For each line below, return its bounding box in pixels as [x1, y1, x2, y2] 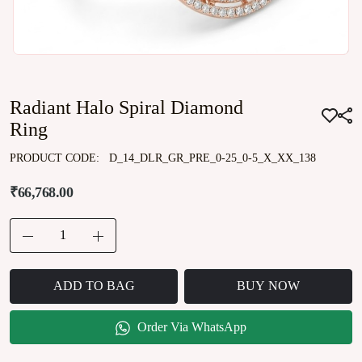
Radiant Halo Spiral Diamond [10, 96, 243, 118]
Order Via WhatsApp [134, 319, 246, 334]
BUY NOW [237, 279, 300, 293]
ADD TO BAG [53, 279, 135, 293]
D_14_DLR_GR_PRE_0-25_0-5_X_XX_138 [109, 151, 316, 164]
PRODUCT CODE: [10, 151, 103, 164]
